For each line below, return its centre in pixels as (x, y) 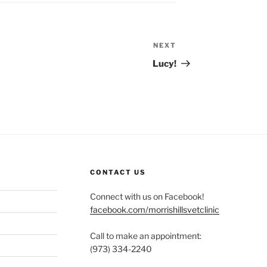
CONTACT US (118, 173)
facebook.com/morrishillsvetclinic (154, 210)
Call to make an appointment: (145, 236)
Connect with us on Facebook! (147, 197)
